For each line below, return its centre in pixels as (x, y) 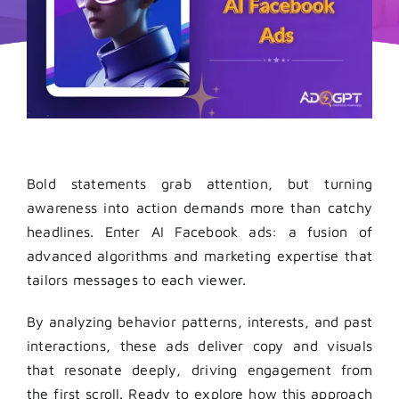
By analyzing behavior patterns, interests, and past (199, 321)
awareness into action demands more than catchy (199, 207)
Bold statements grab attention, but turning (199, 183)
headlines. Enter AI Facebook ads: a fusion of (199, 231)
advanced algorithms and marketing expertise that (199, 255)
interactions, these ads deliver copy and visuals (199, 345)
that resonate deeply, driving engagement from (199, 369)
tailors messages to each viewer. (139, 279)
